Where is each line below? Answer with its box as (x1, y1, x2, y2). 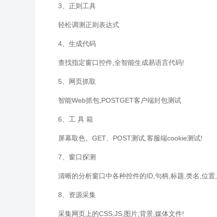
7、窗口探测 (58, 153, 96, 161)
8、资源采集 (58, 191, 96, 199)
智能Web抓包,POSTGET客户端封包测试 (58, 96, 181, 104)
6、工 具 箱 (58, 115, 93, 123)
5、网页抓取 (58, 77, 96, 85)
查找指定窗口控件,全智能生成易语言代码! (58, 59, 184, 66)
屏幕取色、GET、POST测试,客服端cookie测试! (58, 134, 202, 142)
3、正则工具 (58, 2, 96, 10)
